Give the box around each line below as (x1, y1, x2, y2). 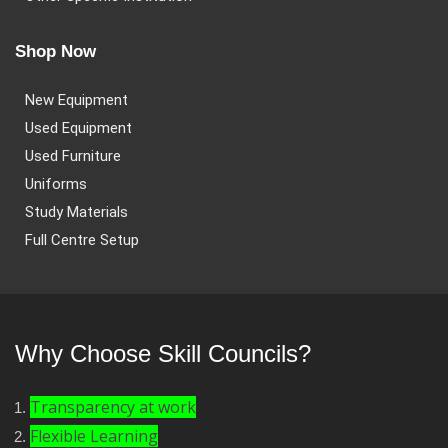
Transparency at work (30, 396, 196, 418)
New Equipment (25, 91, 128, 109)
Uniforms (25, 175, 87, 193)
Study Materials (25, 203, 128, 221)
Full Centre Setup (25, 231, 139, 249)
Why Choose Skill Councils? (15, 340, 311, 367)
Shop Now (15, 42, 96, 61)
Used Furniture (25, 147, 121, 165)
